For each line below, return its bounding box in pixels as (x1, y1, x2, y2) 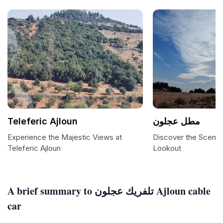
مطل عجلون (153, 116, 200, 126)
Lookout (153, 143, 181, 153)
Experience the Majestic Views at (7, 132, 122, 142)
